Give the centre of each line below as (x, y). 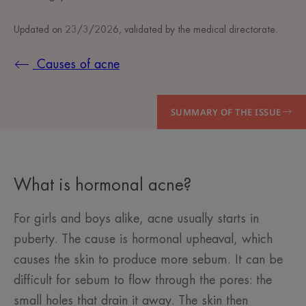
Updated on (39, 29)
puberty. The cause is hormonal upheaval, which (143, 239)
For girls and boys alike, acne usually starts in (136, 219)
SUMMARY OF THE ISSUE (226, 112)
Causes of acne (76, 64)
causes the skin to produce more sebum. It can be (148, 260)
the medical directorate (226, 29)
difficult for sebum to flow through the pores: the (143, 280)
